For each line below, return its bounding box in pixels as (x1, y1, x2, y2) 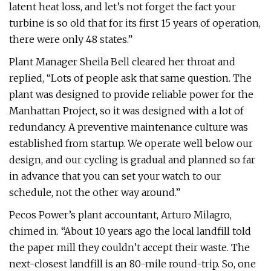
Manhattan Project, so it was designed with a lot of (9, 105, 244, 117)
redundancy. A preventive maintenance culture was (9, 121, 248, 133)
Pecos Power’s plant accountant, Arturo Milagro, (9, 209, 232, 221)
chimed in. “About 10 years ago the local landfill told (9, 225, 251, 237)
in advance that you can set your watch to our (9, 170, 221, 182)
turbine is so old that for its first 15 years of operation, (9, 17, 261, 29)
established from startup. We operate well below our (9, 137, 253, 149)
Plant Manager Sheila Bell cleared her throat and (9, 56, 235, 68)
